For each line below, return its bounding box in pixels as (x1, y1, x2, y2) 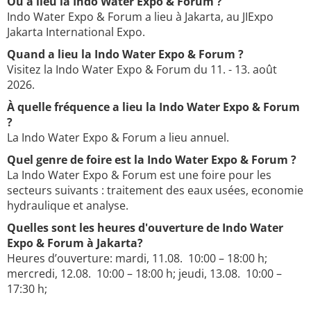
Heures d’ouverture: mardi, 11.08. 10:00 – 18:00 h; (7, 251, 267, 267)
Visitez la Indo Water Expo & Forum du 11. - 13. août (7, 62, 277, 78)
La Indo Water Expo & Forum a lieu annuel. (7, 130, 229, 146)
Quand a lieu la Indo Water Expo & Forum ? (7, 47, 244, 62)
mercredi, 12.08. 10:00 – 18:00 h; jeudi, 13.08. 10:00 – (7, 266, 282, 282)
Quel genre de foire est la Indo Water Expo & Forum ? (7, 152, 296, 168)
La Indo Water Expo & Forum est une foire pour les (7, 167, 271, 183)
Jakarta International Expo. (7, 24, 145, 40)
